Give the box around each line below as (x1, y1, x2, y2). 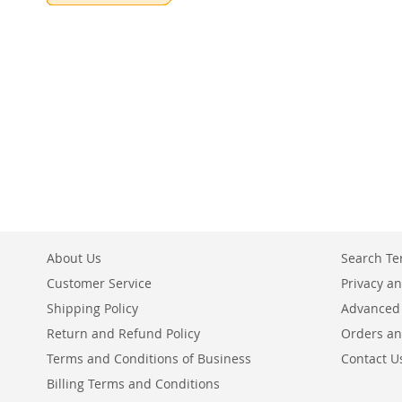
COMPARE (68, 90, 134, 108)
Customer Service (47, 275, 152, 292)
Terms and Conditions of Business (47, 350, 251, 367)
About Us (47, 249, 101, 267)
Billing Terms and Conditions (47, 375, 220, 392)
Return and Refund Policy (47, 325, 200, 342)
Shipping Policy (47, 300, 138, 317)
